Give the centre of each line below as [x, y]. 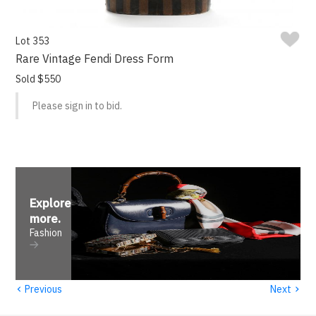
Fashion [46, 233]
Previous [43, 289]
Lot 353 [33, 41]
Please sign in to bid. [78, 106]
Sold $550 [38, 79]
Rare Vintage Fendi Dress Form [95, 59]
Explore [51, 203]
